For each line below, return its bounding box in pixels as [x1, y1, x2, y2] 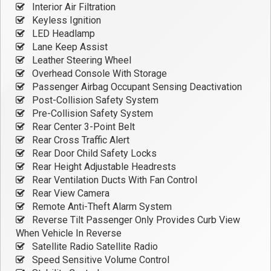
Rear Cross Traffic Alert [30, 134, 129, 146]
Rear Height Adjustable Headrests [30, 161, 176, 173]
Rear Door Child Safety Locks [30, 148, 157, 160]
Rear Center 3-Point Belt [30, 121, 135, 133]
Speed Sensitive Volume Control [30, 254, 169, 266]
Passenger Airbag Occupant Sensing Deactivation [30, 81, 242, 93]
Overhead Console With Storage [30, 68, 167, 80]
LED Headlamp [30, 28, 95, 40]
